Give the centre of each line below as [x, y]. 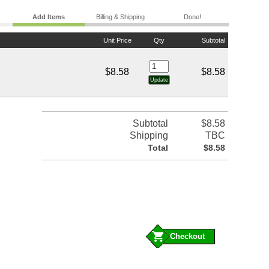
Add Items [48, 17]
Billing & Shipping [121, 17]
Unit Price [117, 41]
